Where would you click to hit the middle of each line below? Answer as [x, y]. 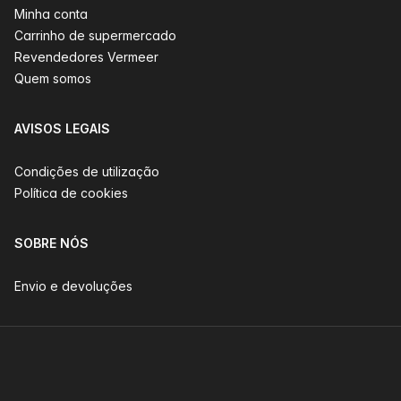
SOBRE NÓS [51, 243]
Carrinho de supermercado [95, 35]
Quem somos [53, 78]
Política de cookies [71, 193]
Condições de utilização [87, 171]
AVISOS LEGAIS [62, 128]
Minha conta [51, 14]
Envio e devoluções [73, 286]
